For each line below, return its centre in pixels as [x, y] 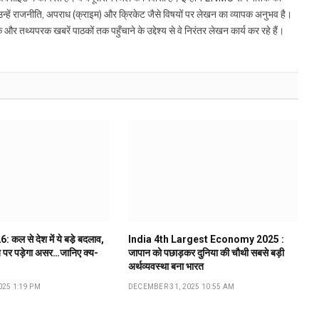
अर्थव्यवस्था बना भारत [166, 266]
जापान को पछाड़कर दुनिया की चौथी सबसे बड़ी [206, 252]
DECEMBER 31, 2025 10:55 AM [181, 286]
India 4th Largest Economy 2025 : [206, 239]
